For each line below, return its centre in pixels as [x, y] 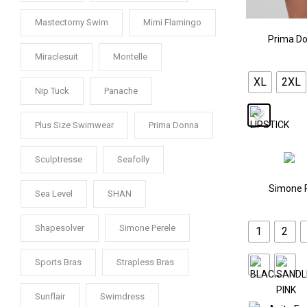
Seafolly [133, 159]
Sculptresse [59, 159]
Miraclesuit [57, 57]
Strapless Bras [145, 262]
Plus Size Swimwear [74, 125]
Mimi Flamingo [172, 22]
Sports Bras [58, 262]
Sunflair [50, 296]
